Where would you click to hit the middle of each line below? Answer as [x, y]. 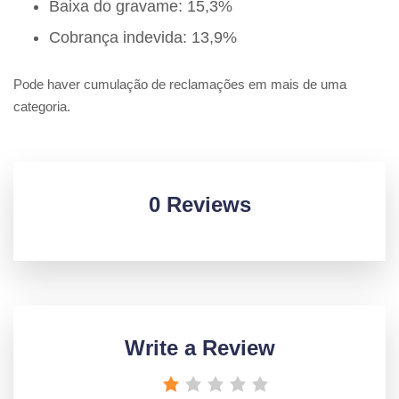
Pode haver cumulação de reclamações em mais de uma [180, 85]
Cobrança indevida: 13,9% [143, 38]
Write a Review [199, 348]
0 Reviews [199, 205]
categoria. [42, 107]
